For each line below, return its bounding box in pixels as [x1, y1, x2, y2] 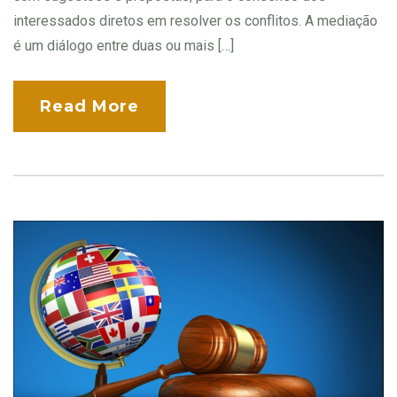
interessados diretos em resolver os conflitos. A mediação [13, 12, 378, 29]
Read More [40, 96, 139, 116]
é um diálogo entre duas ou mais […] [13, 36, 234, 54]
